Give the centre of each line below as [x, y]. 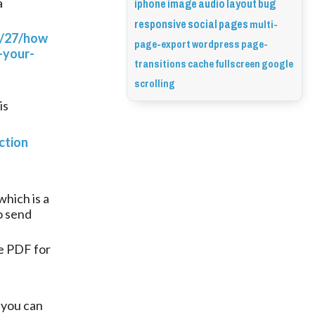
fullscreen [238, 64]
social [202, 24]
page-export [162, 44]
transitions [160, 64]
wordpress [216, 44]
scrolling [155, 84]
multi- [264, 25]
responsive [160, 24]
